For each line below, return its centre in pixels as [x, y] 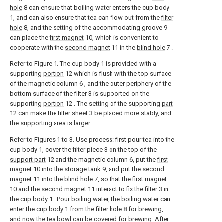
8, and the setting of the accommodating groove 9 [95, 27]
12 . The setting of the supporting [113, 103]
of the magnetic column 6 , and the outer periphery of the [91, 83]
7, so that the [112, 179]
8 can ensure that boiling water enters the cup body [96, 7]
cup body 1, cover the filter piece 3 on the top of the [83, 149]
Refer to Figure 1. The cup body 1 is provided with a [83, 63]
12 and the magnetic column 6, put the [101, 159]
